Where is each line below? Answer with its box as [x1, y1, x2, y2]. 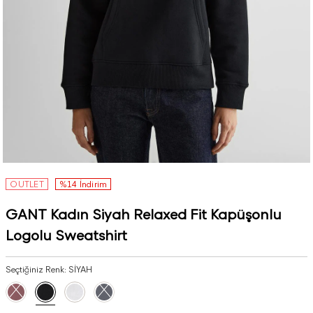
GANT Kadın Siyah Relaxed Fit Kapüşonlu [6, 206, 282, 223]
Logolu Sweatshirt [6, 227, 128, 244]
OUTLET [10, 179, 44, 189]
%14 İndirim [59, 179, 108, 189]
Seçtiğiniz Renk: [6, 264, 69, 275]
